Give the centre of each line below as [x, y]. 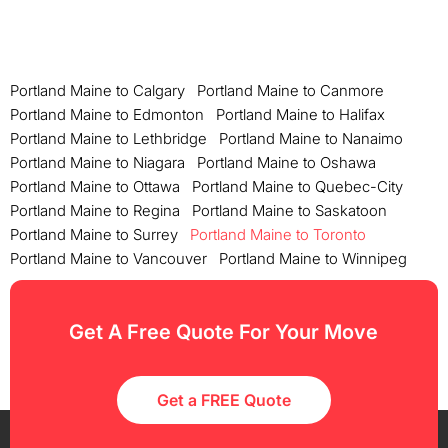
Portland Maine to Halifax [300, 114]
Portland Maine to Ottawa [95, 186]
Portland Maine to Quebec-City [297, 186]
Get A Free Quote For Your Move [224, 331]
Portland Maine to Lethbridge [108, 138]
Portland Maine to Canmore [290, 90]
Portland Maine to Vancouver [108, 258]
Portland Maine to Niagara [97, 162]
